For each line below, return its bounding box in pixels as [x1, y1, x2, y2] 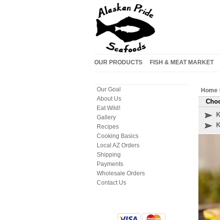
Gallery [97, 114, 116, 121]
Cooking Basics [97, 133, 138, 139]
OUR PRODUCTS [94, 59, 142, 66]
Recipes [97, 123, 119, 130]
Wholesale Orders [97, 170, 145, 177]
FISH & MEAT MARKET [150, 59, 214, 66]
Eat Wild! [97, 105, 120, 111]
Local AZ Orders [97, 142, 139, 149]
